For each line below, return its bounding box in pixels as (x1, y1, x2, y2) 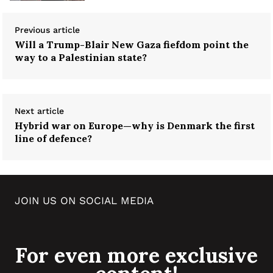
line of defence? (15, 132, 92, 145)
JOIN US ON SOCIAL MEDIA (15, 194, 154, 207)
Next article (15, 106, 64, 116)
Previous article (15, 25, 80, 35)
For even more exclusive (15, 242, 258, 269)
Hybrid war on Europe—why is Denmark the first (15, 119, 255, 132)
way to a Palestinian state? (15, 51, 147, 64)
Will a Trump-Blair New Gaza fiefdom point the (15, 38, 249, 51)
